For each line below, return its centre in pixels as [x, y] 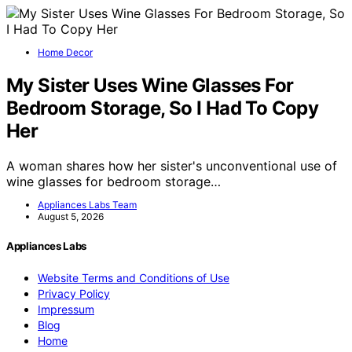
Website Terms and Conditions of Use [134, 278]
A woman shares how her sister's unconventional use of [172, 165]
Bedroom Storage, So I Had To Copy [163, 108]
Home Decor [65, 53]
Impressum [66, 310]
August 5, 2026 [71, 216]
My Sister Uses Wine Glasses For [150, 85]
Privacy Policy [74, 294]
